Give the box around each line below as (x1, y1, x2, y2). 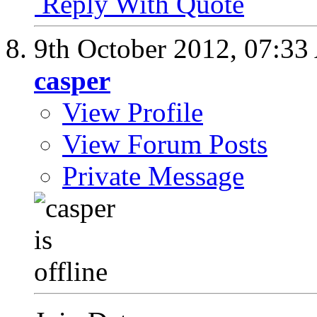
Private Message (62, 161, 244, 192)
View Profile (62, 97, 203, 128)
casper (34, 65, 110, 96)
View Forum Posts (62, 129, 267, 160)
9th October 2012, (34, 33, 244, 64)
